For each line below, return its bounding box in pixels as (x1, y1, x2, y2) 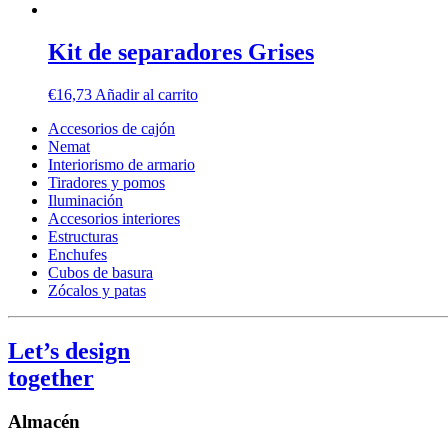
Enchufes (48, 245, 107, 263)
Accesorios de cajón (48, 119, 175, 137)
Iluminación (48, 191, 123, 209)
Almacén (8, 411, 80, 433)
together (8, 364, 94, 391)
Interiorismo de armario (48, 155, 195, 173)
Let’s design (8, 337, 130, 364)
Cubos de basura (48, 263, 153, 281)
